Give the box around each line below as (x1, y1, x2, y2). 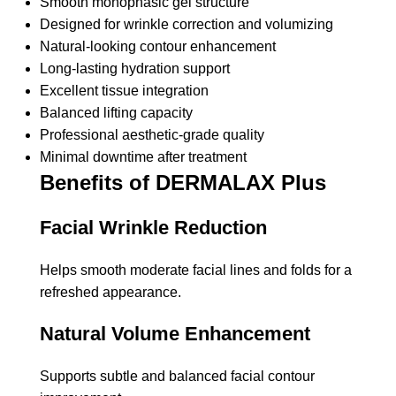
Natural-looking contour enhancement (40, 38, 276, 54)
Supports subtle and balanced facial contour (40, 368, 315, 384)
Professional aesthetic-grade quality (40, 126, 264, 142)
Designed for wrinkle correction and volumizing (40, 16, 333, 32)
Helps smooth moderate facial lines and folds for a (40, 262, 352, 278)
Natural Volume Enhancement (40, 322, 310, 345)
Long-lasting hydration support (40, 60, 230, 76)
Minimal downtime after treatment (40, 148, 247, 164)
